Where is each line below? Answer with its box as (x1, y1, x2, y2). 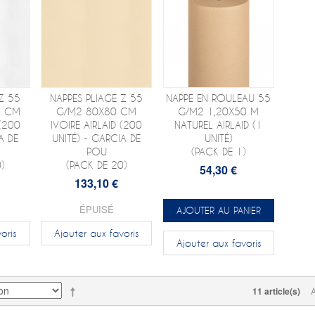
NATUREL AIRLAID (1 (174, 118, 263, 131)
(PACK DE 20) (65, 158, 127, 171)
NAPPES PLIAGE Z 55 (50, 91, 143, 104)
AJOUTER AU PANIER (176, 204, 261, 216)
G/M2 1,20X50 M (178, 105, 259, 117)
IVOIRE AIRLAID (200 (51, 118, 143, 131)
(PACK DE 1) (191, 145, 246, 157)
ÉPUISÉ (79, 202, 114, 216)
